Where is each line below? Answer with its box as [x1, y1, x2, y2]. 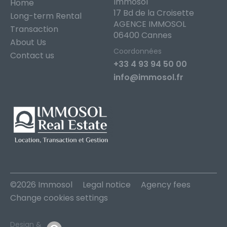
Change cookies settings [10, 192, 108, 204]
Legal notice [83, 178, 131, 191]
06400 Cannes [113, 29, 172, 42]
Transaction [10, 23, 58, 35]
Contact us [10, 50, 54, 62]
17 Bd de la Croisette [113, 7, 194, 19]
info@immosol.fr [113, 71, 183, 84]
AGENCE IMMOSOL [113, 18, 186, 30]
